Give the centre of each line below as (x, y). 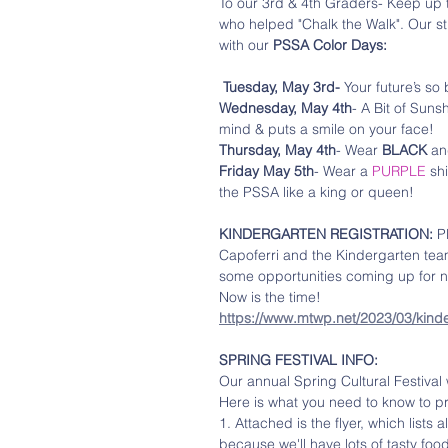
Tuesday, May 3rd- (281, 87)
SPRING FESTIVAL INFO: (298, 360)
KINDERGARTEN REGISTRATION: (326, 234)
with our (246, 45)
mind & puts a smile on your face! (328, 129)
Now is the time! (270, 297)
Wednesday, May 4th (285, 108)
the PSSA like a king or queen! (316, 192)
